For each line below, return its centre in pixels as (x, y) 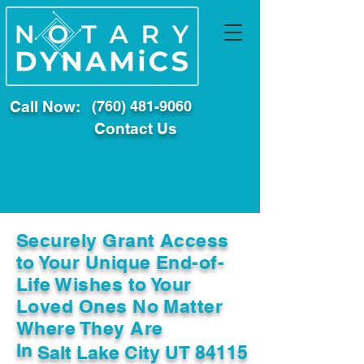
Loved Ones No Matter (120, 306)
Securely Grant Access (123, 240)
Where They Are (90, 328)
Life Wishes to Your (104, 284)
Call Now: (45, 106)
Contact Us (136, 128)
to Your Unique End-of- (121, 262)
